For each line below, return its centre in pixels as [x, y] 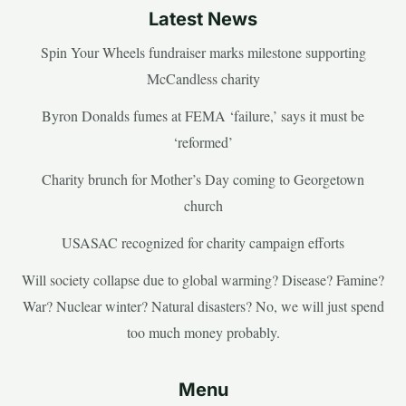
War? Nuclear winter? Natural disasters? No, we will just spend [203, 306]
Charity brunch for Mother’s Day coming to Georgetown [203, 179]
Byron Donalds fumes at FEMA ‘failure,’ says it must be [203, 116]
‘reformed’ [203, 142]
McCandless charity [203, 79]
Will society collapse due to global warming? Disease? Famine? [203, 280]
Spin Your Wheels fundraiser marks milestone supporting [203, 53]
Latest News [203, 19]
